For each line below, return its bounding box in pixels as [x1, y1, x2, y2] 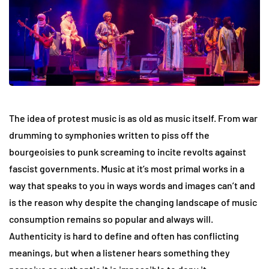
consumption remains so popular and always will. [9, 213, 213, 225]
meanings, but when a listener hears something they [9, 247, 230, 259]
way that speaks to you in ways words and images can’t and [9, 180, 255, 192]
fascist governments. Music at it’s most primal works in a [9, 163, 244, 175]
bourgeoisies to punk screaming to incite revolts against [9, 146, 246, 158]
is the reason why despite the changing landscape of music [9, 196, 257, 208]
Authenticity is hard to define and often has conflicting [9, 230, 239, 242]
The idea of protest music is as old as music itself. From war [9, 112, 258, 124]
